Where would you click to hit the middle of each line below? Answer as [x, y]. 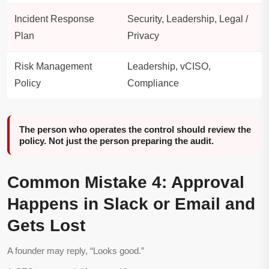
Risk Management [53, 67]
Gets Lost [46, 226]
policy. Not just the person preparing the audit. [116, 141]
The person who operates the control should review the [135, 130]
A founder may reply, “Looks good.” [76, 251]
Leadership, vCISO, [169, 67]
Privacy [143, 36]
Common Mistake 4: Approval [126, 183]
